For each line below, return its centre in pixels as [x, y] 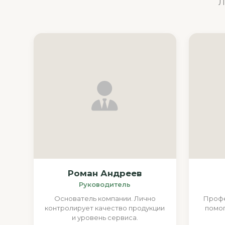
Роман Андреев [105, 173]
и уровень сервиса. [105, 217]
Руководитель [105, 184]
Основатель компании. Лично [105, 198]
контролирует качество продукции [105, 208]
